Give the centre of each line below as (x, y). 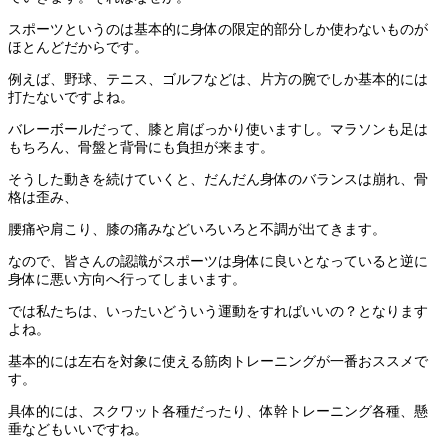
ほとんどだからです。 (78, 47)
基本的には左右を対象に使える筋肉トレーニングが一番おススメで (218, 361)
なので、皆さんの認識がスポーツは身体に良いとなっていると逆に (218, 261)
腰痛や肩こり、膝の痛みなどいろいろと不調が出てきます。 (197, 229)
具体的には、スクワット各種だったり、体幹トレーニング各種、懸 (218, 411)
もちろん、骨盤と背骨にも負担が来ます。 (141, 147)
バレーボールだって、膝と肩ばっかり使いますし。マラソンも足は (218, 129)
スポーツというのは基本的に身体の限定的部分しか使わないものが (218, 29)
